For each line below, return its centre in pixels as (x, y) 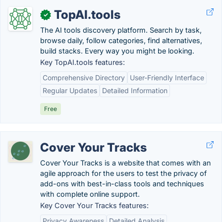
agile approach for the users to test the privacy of (123, 173)
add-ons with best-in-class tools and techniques (122, 184)
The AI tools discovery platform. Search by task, (121, 30)
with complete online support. (90, 194)
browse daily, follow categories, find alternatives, (121, 40)
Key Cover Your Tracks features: (94, 205)
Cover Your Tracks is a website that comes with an (125, 163)
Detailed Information (135, 90)
